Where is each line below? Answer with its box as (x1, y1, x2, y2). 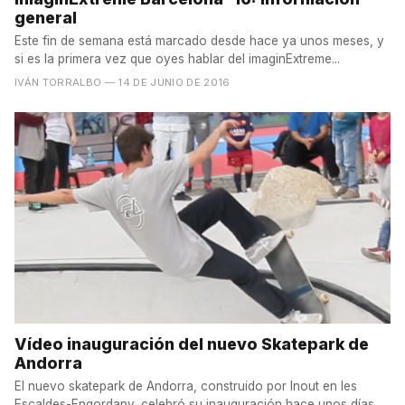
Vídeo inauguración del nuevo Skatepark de (14, 334, 369, 354)
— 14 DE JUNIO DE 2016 (104, 76, 231, 89)
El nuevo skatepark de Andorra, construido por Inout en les (14, 379, 357, 394)
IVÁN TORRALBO (14, 76, 102, 89)
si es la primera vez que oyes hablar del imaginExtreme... (14, 52, 340, 67)
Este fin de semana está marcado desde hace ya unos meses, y (14, 33, 384, 49)
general (14, 8, 77, 28)
